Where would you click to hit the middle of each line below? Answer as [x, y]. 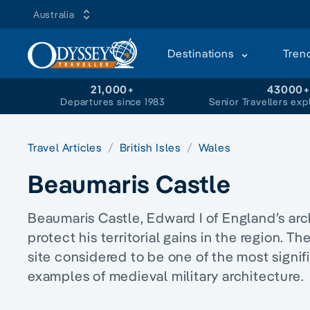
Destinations [202, 53]
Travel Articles [66, 147]
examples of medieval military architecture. [166, 276]
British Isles [152, 147]
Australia [54, 14]
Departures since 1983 [113, 102]
